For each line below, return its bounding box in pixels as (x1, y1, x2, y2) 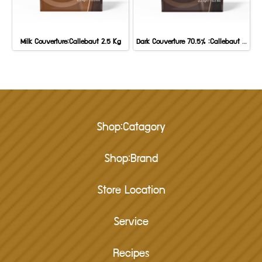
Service (113, 218, 149, 227)
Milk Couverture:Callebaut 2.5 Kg (20, 39, 121, 46)
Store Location (96, 186, 166, 196)
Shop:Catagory (96, 123, 166, 133)
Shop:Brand (104, 154, 158, 164)
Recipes (113, 249, 149, 259)
